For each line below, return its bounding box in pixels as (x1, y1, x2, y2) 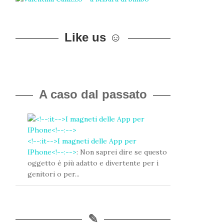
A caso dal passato (39, 87, 147, 101)
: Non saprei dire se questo (76, 147, 167, 156)
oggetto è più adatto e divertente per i (27, 158, 158, 167)
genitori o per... (27, 169, 79, 178)
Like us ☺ (64, 30, 122, 44)
